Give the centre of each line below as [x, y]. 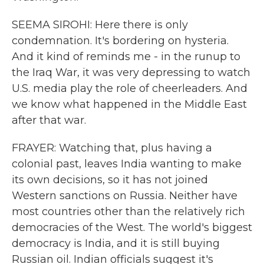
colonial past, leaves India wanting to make [127, 164]
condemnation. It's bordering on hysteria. [120, 41]
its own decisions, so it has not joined [110, 180]
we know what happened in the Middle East [129, 104]
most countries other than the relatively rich [128, 212]
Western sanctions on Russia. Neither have [125, 196]
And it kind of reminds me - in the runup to [126, 57]
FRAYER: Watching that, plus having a [112, 148]
